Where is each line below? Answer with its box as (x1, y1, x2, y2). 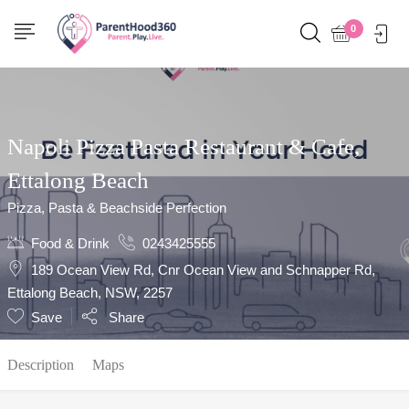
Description (7, 357, 74, 372)
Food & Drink (31, 236, 110, 251)
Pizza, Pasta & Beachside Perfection (7, 200, 226, 215)
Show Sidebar (23, 16, 112, 31)
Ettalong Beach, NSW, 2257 (7, 285, 173, 300)
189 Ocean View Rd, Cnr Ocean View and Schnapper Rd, (31, 262, 375, 278)
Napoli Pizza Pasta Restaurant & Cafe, (7, 134, 360, 159)
